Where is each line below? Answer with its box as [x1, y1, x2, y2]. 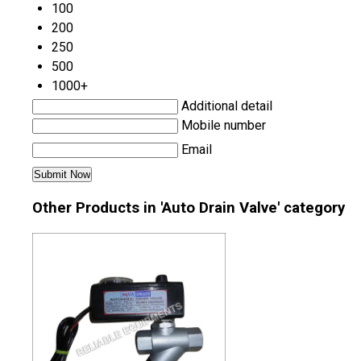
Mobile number [181, 117, 266, 133]
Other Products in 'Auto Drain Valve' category [32, 199, 345, 218]
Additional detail [181, 98, 272, 114]
